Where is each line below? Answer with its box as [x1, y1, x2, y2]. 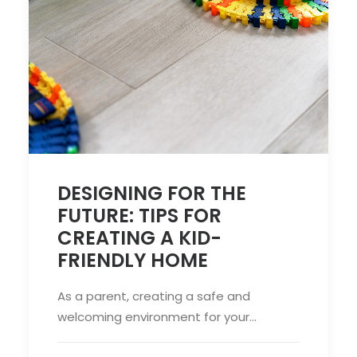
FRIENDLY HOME [57, 246, 208, 273]
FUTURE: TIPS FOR [57, 202, 222, 229]
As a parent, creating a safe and [57, 287, 250, 304]
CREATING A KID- [57, 224, 222, 251]
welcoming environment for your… [57, 308, 257, 325]
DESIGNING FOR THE [57, 179, 246, 206]
